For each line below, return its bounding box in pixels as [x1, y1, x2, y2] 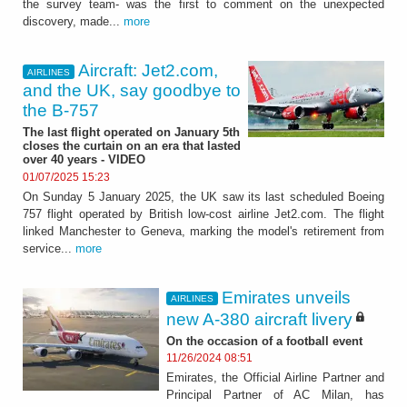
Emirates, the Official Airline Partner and [166, 371, 384, 385]
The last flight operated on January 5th [23, 125, 240, 140]
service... [23, 241, 75, 255]
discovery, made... [23, 15, 124, 29]
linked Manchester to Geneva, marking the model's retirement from [23, 223, 384, 238]
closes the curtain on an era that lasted [23, 139, 241, 154]
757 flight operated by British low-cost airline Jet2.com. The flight [23, 206, 384, 221]
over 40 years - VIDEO [23, 153, 145, 167]
